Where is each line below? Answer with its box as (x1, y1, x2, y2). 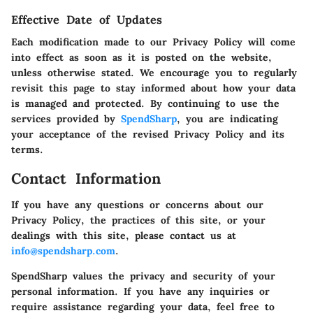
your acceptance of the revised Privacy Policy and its (11, 127, 284, 140)
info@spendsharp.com (11, 245, 115, 258)
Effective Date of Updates (11, 12, 162, 27)
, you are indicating (177, 112, 278, 125)
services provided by (11, 112, 115, 125)
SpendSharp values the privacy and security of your (11, 270, 275, 283)
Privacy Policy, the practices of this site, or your (11, 214, 265, 227)
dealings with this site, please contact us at (11, 229, 236, 242)
